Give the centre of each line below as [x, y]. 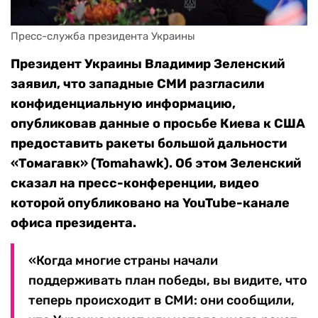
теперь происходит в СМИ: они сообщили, [161, 301]
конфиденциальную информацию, [123, 104]
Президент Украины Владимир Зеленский [148, 64]
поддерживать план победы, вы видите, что [168, 281]
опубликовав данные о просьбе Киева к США [158, 124]
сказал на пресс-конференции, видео [135, 183]
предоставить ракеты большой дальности [149, 144]
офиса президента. [73, 223]
